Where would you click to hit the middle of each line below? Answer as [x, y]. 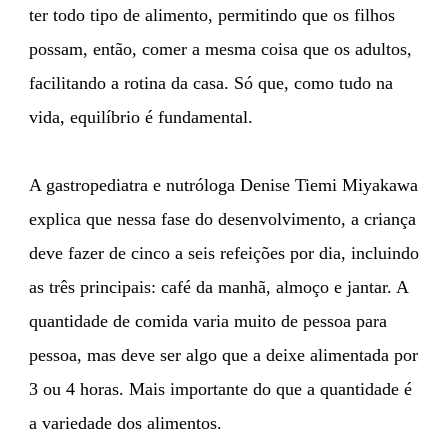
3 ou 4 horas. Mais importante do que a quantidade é [220, 388]
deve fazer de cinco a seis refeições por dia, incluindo [224, 252]
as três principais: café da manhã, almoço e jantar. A [218, 286]
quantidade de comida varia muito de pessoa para [208, 320]
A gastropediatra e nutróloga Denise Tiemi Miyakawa [223, 184]
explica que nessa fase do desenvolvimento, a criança [222, 218]
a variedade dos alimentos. [125, 422]
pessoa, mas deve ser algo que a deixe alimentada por [223, 354]
